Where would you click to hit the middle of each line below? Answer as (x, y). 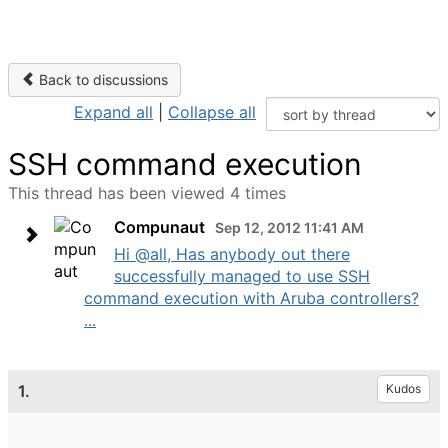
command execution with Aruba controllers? (251, 298)
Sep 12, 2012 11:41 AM (289, 227)
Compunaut (159, 227)
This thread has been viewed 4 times (147, 193)
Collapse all (212, 112)
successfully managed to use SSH (242, 276)
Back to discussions (101, 79)
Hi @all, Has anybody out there (232, 254)
